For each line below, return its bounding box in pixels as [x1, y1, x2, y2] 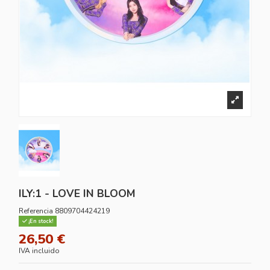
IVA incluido [19, 245, 60, 256]
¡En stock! [27, 218, 54, 225]
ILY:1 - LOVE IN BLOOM [19, 186, 136, 201]
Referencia [19, 206, 54, 216]
